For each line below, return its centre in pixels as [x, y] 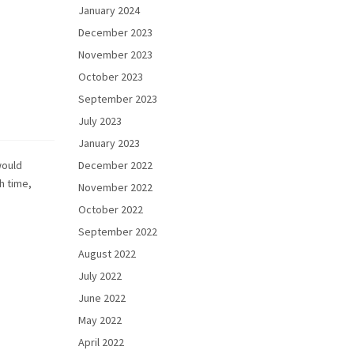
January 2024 [109, 10]
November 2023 [115, 55]
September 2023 [117, 99]
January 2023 [109, 143]
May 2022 [100, 320]
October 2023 [110, 77]
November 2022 [115, 187]
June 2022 [102, 298]
